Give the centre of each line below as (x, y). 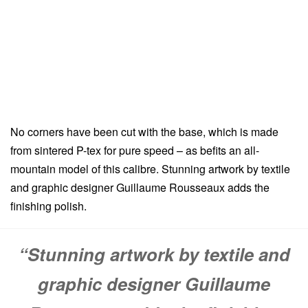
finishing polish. (48, 206)
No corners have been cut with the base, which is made (144, 131)
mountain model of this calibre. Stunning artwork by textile (150, 168)
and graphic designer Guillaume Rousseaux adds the (140, 187)
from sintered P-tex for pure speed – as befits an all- (135, 150)
